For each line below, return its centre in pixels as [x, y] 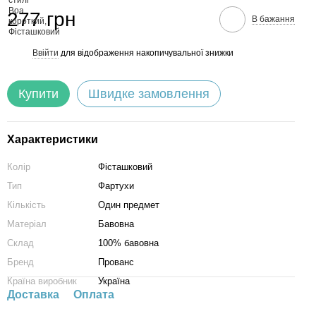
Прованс [116, 262]
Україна [114, 281]
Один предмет [129, 205]
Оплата [94, 294]
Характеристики [53, 139]
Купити [38, 94]
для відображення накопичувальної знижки [146, 53]
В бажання [273, 19]
